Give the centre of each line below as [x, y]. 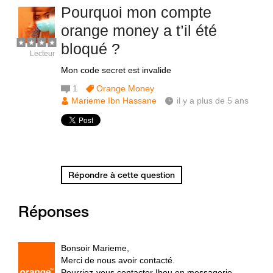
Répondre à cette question [122, 175]
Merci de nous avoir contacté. [118, 260]
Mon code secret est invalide [116, 70]
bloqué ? [90, 49]
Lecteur [42, 54]
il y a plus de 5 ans [213, 101]
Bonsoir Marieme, [95, 248]
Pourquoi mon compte [136, 12]
